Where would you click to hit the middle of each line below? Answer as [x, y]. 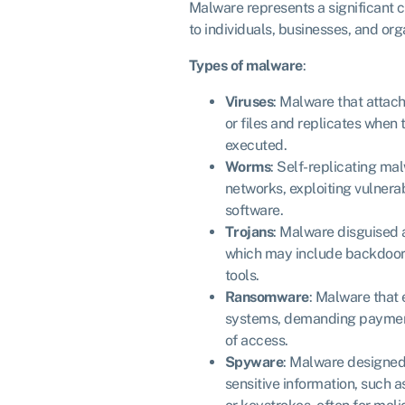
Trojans [249, 231]
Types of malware [245, 65]
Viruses [249, 101]
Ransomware [267, 297]
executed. [255, 145]
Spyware [254, 362]
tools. [242, 275]
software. [254, 210]
